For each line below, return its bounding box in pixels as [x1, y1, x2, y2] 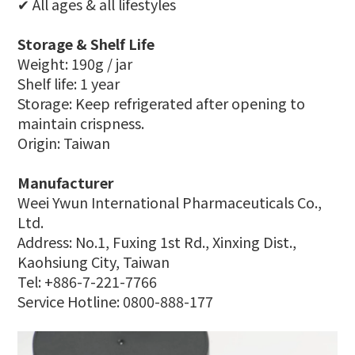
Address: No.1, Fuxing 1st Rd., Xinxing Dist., [17, 231, 296, 252]
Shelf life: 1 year [17, 73, 120, 94]
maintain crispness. [17, 113, 144, 133]
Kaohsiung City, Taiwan [17, 251, 170, 272]
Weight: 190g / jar [17, 53, 132, 74]
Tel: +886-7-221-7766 [17, 271, 157, 292]
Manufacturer [17, 172, 114, 193]
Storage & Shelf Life [17, 33, 155, 54]
